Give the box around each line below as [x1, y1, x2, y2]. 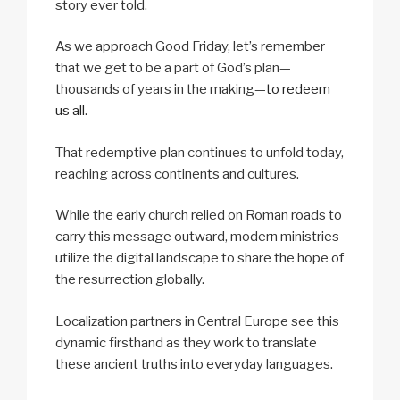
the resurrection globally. [55, 271, 204, 288]
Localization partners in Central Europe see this [55, 312, 339, 329]
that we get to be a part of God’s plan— [55, 60, 291, 77]
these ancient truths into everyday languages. [55, 355, 333, 372]
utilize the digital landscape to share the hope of [55, 250, 344, 267]
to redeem [266, 81, 330, 98]
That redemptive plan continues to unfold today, [55, 144, 344, 161]
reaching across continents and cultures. [55, 165, 299, 182]
